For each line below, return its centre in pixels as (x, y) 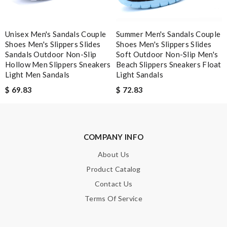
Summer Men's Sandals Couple (168, 34)
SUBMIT (196, 123)
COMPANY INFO (113, 137)
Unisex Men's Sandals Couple (56, 34)
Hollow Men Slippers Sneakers (58, 64)
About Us (113, 154)
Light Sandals (140, 74)
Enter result (30, 70)
